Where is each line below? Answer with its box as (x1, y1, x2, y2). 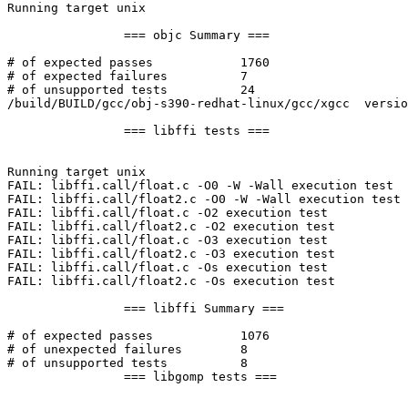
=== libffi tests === (7, 124, 124, 138)
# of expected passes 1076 (7, 329, 153, 343)
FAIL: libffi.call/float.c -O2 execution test (7, 206, 328, 220)
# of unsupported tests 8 (7, 356, 168, 371)
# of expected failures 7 (7, 69, 168, 84)
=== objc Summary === (7, 28, 124, 43)
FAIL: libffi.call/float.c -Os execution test (7, 260, 328, 275)
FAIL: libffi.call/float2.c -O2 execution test (7, 219, 335, 234)
